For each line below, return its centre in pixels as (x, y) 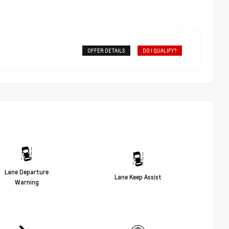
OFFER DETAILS (107, 50)
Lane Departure (27, 172)
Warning (27, 182)
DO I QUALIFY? (160, 50)
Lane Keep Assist (138, 177)
